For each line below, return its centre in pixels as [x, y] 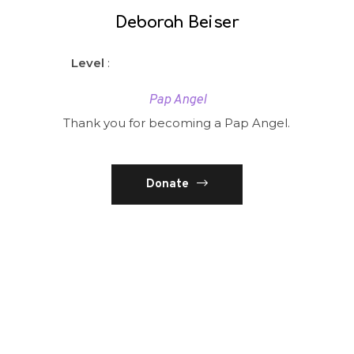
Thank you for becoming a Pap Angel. [177, 122]
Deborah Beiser [177, 23]
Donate [168, 184]
